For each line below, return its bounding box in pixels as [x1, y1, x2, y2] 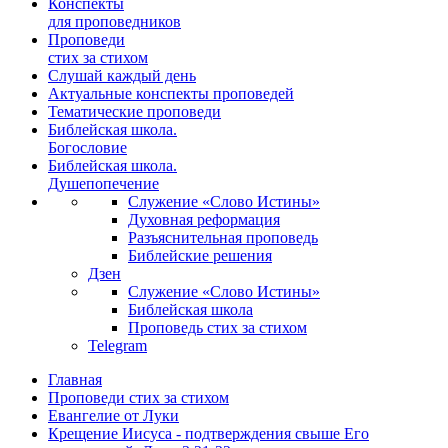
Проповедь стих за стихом [128, 319, 307, 336]
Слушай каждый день [48, 67, 196, 84]
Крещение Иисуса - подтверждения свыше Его [48, 425, 369, 442]
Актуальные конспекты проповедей [48, 85, 294, 102]
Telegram [88, 337, 147, 354]
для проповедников [48, 13, 181, 30]
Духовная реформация [128, 211, 280, 228]
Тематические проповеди [48, 103, 221, 120]
